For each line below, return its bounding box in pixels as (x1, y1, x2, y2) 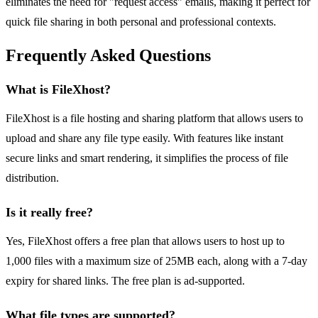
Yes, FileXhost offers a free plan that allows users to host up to (6, 235, 285, 248)
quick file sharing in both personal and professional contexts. (6, 16, 276, 28)
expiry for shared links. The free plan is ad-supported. (6, 275, 245, 287)
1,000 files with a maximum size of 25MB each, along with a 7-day (6, 255, 307, 268)
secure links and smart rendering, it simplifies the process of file (6, 152, 288, 165)
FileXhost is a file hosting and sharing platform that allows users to (6, 112, 303, 125)
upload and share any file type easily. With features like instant (6, 132, 283, 145)
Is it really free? (6, 205, 93, 220)
